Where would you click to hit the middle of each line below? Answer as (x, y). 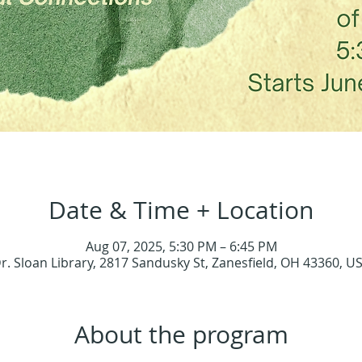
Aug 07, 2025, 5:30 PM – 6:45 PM (181, 247)
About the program (181, 335)
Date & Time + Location (181, 210)
